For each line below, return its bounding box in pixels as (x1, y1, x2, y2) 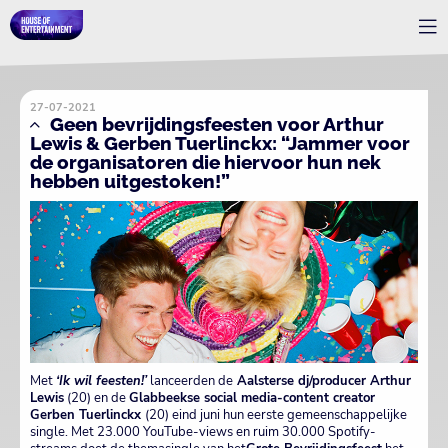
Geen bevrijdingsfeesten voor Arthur (49, 113, 384, 135)
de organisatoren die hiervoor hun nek (30, 151, 381, 173)
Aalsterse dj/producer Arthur (233, 372, 411, 391)
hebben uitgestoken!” (30, 170, 230, 192)
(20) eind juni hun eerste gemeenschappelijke (145, 406, 407, 425)
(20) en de (64, 389, 129, 408)
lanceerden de (147, 372, 233, 391)
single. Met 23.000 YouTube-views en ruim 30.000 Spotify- (30, 423, 376, 442)
